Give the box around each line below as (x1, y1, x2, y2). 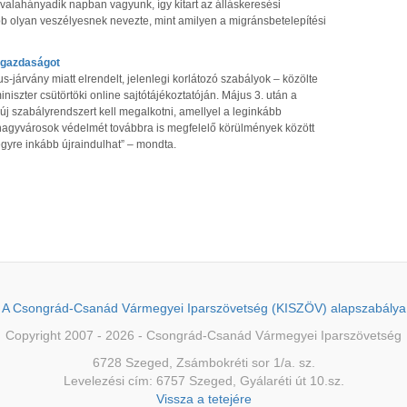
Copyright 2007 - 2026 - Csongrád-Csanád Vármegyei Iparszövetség (5, 328, 402, 342)
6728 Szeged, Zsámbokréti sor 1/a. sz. (92, 355, 315, 370)
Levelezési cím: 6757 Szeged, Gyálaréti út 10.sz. (63, 373, 344, 388)
